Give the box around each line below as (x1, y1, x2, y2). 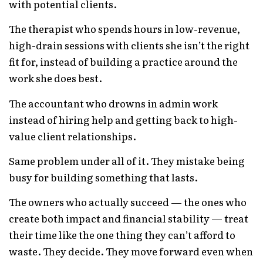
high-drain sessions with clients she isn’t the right (9, 38, 249, 53)
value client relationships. (9, 128, 136, 143)
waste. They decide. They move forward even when (9, 244, 253, 259)
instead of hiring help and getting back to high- (9, 112, 238, 127)
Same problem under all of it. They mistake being (9, 153, 245, 168)
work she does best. (9, 70, 102, 86)
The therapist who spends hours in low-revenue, (9, 21, 240, 36)
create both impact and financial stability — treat (9, 211, 248, 226)
